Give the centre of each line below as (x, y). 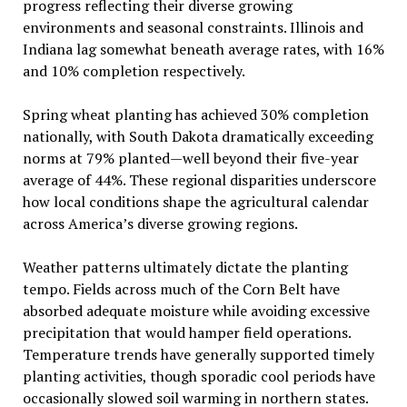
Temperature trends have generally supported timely (198, 354)
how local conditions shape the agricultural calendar (195, 201)
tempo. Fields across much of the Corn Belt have (181, 288)
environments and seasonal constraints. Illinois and (193, 27)
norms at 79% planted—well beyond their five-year (190, 158)
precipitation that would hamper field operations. (186, 332)
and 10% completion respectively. (134, 70)
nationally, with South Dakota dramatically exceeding (198, 136)
